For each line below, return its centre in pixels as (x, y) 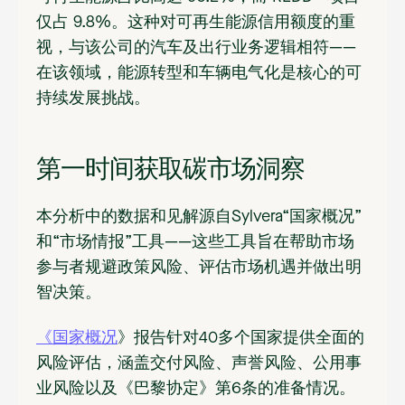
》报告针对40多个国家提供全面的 (241, 339)
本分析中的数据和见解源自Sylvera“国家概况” (199, 217)
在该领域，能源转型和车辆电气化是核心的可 (199, 74)
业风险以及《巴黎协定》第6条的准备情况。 (198, 389)
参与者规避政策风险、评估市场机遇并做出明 (199, 268)
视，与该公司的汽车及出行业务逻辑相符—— (196, 48)
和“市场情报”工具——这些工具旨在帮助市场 (195, 243)
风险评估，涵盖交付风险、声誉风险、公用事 (199, 364)
